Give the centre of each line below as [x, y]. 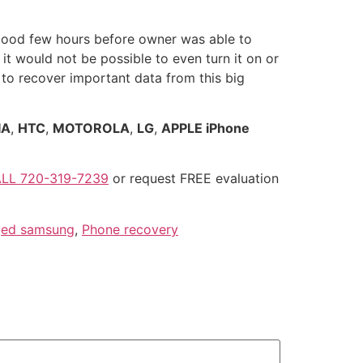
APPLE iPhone [205, 128]
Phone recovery [130, 229]
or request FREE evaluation [194, 179]
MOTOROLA [91, 128]
